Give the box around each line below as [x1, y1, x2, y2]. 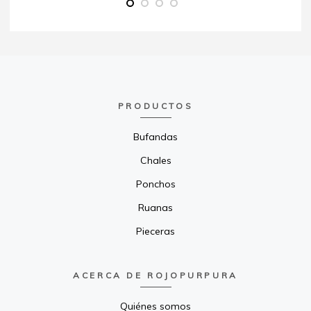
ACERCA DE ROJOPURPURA [73, 269, 238, 280]
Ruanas [138, 201, 173, 214]
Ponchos [135, 177, 176, 190]
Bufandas [133, 130, 178, 143]
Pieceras [136, 224, 175, 237]
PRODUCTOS [117, 100, 194, 111]
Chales [140, 153, 171, 167]
